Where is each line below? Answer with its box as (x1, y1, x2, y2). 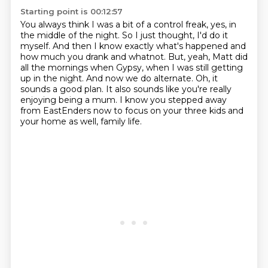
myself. (20, 41, 53, 51)
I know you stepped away (119, 95, 227, 105)
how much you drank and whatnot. (20, 51, 168, 62)
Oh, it (195, 73, 218, 84)
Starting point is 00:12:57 (20, 7, 123, 16)
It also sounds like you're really (105, 84, 232, 95)
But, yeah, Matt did (167, 51, 248, 62)
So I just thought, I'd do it (121, 30, 228, 41)
